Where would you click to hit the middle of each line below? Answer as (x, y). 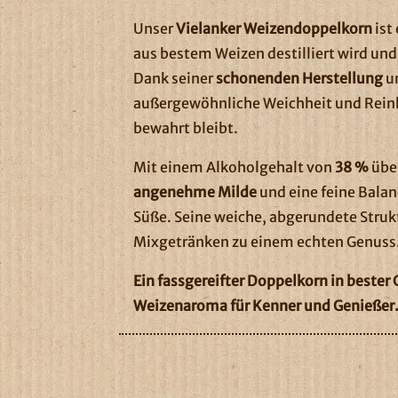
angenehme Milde (195, 192)
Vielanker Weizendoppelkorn (275, 29)
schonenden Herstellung (300, 79)
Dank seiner (175, 79)
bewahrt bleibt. (186, 128)
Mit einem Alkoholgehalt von (235, 167)
